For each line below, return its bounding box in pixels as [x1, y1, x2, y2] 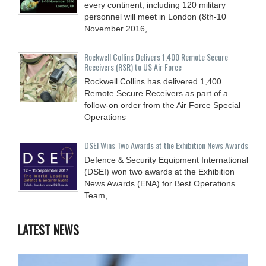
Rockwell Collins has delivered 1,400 [84, 76, 221, 86]
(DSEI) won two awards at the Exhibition [84, 166, 235, 176]
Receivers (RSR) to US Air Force [84, 60, 182, 73]
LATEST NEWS [18, 220, 79, 239]
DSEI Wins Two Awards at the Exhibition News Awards [84, 138, 248, 151]
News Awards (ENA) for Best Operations [84, 178, 235, 188]
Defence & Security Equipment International [84, 154, 248, 164]
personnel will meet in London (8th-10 [84, 11, 226, 21]
